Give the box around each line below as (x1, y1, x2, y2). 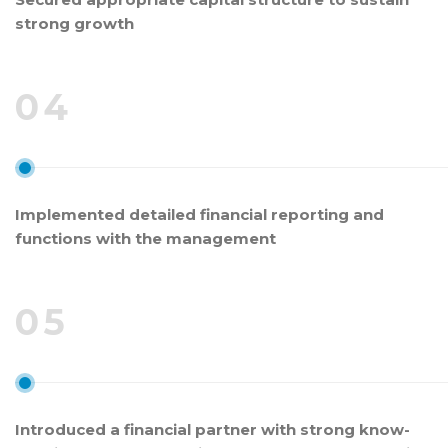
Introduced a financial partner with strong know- (15, 419, 410, 439)
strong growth (15, 13, 134, 33)
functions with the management (15, 228, 276, 248)
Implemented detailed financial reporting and (15, 204, 384, 224)
